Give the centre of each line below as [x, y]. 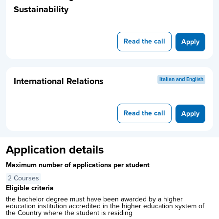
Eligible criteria [30, 188]
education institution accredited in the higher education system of [105, 206]
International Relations [59, 81]
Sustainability [41, 10]
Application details [55, 150]
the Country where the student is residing [69, 213]
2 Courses [24, 178]
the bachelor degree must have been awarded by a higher [95, 199]
